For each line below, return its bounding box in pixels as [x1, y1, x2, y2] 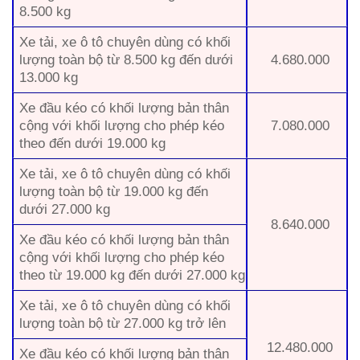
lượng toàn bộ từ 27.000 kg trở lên [19, 315, 227, 332]
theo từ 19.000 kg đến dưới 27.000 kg [19, 267, 246, 284]
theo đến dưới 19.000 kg [19, 135, 166, 152]
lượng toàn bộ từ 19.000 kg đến [19, 183, 209, 200]
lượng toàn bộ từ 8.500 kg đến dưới [19, 51, 234, 68]
